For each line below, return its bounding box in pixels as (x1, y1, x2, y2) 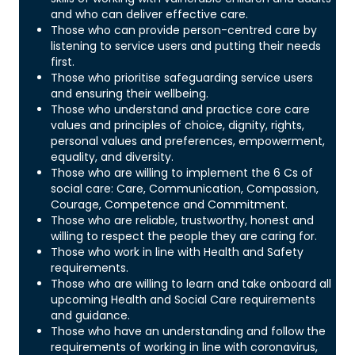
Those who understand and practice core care (51, 101, 310, 117)
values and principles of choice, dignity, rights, (51, 116, 304, 133)
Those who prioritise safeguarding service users (51, 69, 313, 86)
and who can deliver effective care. (51, 6, 248, 22)
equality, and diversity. (51, 148, 174, 165)
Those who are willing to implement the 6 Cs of (51, 164, 313, 181)
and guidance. (51, 307, 130, 323)
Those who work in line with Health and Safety (51, 243, 303, 260)
